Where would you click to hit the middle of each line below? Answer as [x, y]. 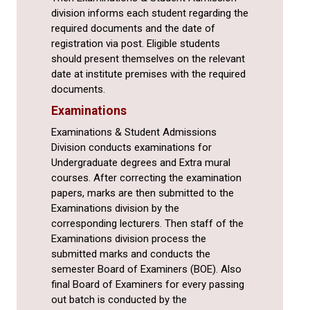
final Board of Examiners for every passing [148, 285]
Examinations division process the [129, 239]
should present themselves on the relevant [148, 59]
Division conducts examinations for [131, 148]
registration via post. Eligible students [136, 44]
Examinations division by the [117, 209]
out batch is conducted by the [119, 300]
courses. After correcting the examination [146, 178]
